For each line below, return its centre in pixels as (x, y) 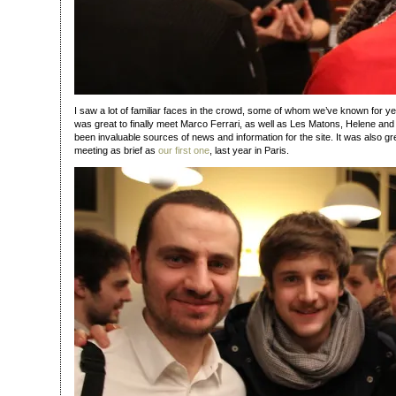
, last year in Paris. (249, 150)
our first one (184, 150)
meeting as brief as (116, 150)
